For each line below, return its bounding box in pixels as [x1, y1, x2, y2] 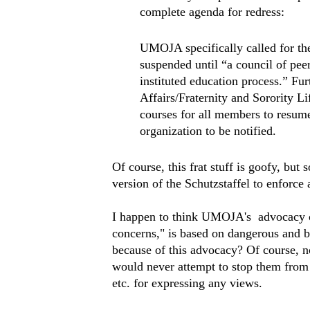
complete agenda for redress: [139, 5, 284, 19]
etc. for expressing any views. [111, 275, 262, 290]
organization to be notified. [139, 123, 276, 138]
